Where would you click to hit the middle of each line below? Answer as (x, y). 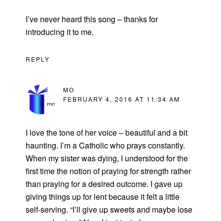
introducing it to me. (60, 32)
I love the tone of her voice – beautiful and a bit (107, 132)
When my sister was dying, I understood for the (107, 158)
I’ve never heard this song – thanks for (92, 19)
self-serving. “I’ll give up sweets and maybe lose (109, 209)
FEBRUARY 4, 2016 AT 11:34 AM (122, 99)
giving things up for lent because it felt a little (103, 196)
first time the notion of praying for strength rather (109, 171)
